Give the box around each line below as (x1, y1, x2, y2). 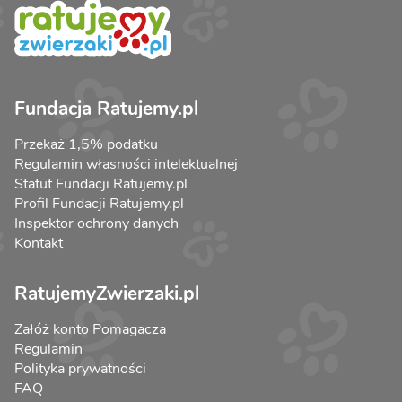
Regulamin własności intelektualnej (14, 154, 238, 175)
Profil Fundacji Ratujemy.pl (14, 194, 184, 214)
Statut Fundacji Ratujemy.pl (14, 174, 188, 195)
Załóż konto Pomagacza (14, 319, 166, 340)
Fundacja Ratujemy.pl (14, 96, 198, 122)
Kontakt (14, 233, 63, 254)
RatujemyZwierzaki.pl (14, 281, 199, 307)
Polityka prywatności (14, 359, 146, 380)
